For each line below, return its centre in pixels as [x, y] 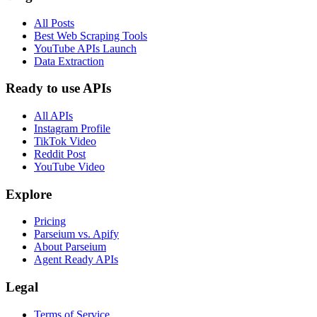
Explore [29, 194]
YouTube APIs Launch [85, 48]
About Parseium [70, 247]
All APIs [53, 115]
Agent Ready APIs [76, 260]
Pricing [50, 221]
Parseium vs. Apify [76, 234]
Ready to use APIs [58, 88]
